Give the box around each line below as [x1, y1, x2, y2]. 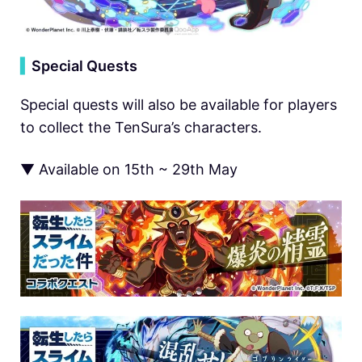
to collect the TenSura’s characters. [20, 118, 262, 136]
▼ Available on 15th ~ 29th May [20, 160, 238, 178]
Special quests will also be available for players [20, 95, 337, 113]
